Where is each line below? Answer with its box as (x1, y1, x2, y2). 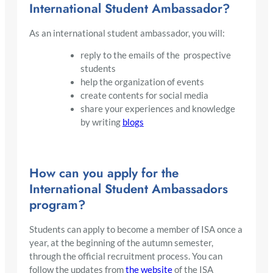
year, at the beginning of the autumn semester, (29, 237, 213, 248)
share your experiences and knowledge (80, 104, 235, 115)
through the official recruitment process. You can (29, 250, 222, 261)
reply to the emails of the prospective (80, 50, 231, 61)
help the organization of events (80, 77, 204, 88)
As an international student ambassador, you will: (29, 27, 225, 38)
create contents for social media (80, 90, 208, 101)
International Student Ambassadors (29, 179, 228, 198)
